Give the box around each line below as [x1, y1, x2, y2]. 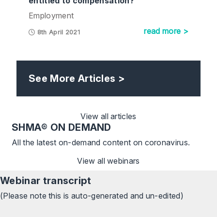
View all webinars [77, 156, 140, 166]
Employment [29, 11, 74, 21]
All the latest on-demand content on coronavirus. [12, 138, 190, 148]
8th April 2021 [35, 29, 80, 36]
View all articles [80, 111, 137, 122]
